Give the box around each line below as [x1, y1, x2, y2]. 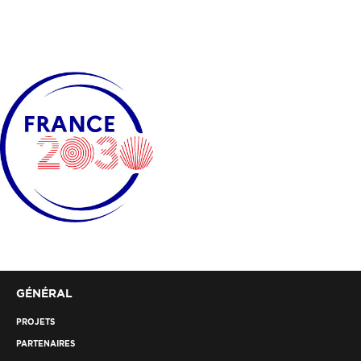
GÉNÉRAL [16, 286, 73, 299]
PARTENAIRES [16, 338, 75, 348]
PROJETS [16, 317, 55, 326]
